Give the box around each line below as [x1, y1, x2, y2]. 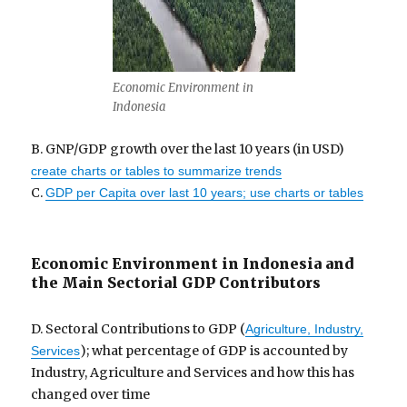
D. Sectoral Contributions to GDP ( [31, 321, 246, 338]
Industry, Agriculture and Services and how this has [31, 364, 355, 382]
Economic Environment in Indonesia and [31, 254, 355, 273]
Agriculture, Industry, [245, 322, 364, 337]
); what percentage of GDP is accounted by [80, 342, 349, 360]
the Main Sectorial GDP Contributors [31, 273, 322, 293]
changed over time [31, 386, 151, 403]
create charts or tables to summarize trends [31, 164, 283, 179]
